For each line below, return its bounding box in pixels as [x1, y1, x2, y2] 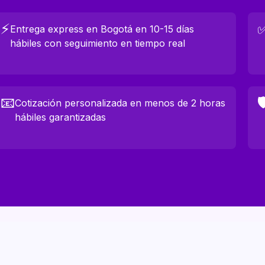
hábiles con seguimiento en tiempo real [10, 37, 186, 49]
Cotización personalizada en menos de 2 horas [15, 97, 226, 109]
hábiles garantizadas [15, 111, 106, 124]
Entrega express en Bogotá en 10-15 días [10, 22, 195, 35]
